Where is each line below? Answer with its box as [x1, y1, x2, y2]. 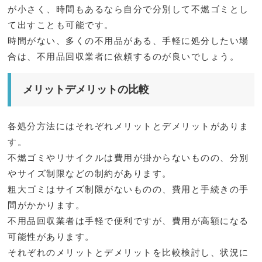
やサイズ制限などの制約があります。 [8, 168, 172, 178]
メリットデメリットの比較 [23, 83, 150, 95]
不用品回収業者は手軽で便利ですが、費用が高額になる [8, 215, 249, 226]
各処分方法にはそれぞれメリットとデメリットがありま [8, 120, 249, 131]
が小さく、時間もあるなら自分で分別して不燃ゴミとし [8, 4, 249, 14]
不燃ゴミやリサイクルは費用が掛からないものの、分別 [8, 152, 249, 163]
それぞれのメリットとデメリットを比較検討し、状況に [8, 247, 249, 257]
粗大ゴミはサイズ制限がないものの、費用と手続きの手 [8, 184, 249, 194]
